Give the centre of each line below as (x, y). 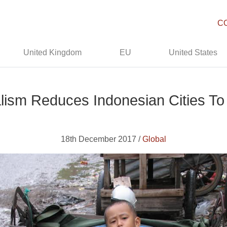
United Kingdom (53, 52)
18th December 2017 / (102, 139)
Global (154, 139)
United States (193, 52)
